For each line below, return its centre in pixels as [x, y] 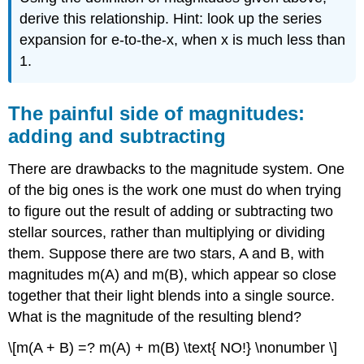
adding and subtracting [117, 136]
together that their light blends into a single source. [172, 295]
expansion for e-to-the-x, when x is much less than [183, 39]
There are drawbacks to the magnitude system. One [177, 169]
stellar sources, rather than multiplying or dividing [167, 232]
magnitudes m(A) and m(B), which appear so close [173, 274]
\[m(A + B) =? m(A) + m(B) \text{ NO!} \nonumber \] [173, 348]
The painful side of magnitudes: [157, 113]
